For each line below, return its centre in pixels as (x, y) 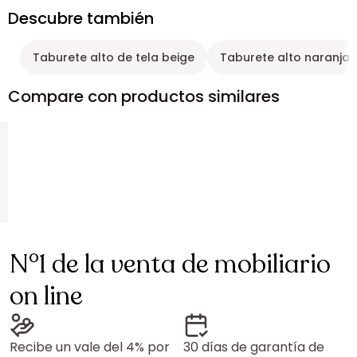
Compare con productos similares (144, 96)
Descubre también (81, 18)
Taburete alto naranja (285, 57)
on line (46, 296)
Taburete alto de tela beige (114, 57)
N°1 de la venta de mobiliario (170, 265)
